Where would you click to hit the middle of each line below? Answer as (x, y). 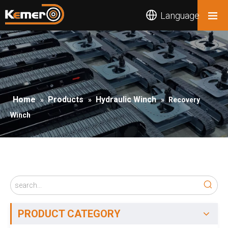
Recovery (184, 100)
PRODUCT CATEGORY (69, 214)
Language (180, 15)
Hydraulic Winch (126, 99)
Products (66, 99)
